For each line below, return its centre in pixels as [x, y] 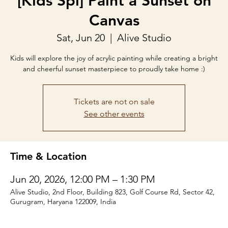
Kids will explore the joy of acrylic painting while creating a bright [114, 58]
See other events [114, 114]
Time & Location [48, 156]
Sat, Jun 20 [81, 38]
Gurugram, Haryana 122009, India [63, 202]
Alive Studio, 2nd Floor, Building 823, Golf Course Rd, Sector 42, [112, 192]
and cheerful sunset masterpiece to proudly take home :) [114, 69]
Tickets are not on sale [114, 102]
